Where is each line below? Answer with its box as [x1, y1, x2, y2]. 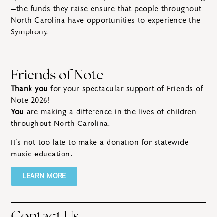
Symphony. [11, 26, 49, 38]
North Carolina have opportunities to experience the [11, 15, 201, 26]
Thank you [11, 83, 48, 95]
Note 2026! [11, 94, 49, 107]
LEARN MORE [22, 171, 66, 181]
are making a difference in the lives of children [24, 106, 196, 118]
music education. [11, 148, 73, 160]
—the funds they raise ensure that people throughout [11, 3, 201, 15]
